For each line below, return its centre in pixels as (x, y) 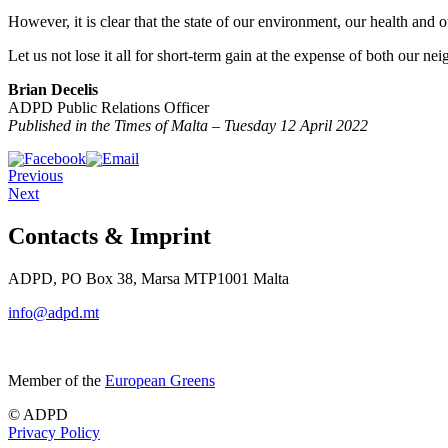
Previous (35, 175)
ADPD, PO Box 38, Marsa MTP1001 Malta (148, 278)
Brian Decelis (53, 89)
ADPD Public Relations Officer (108, 107)
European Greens (160, 380)
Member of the (56, 380)
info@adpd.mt (53, 312)
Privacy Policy (54, 432)
